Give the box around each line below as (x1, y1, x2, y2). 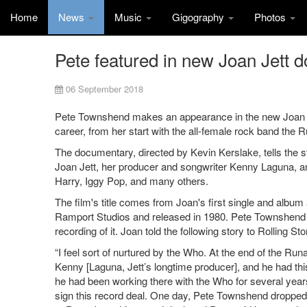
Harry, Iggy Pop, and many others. (55, 173, 208, 188)
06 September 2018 (66, 82, 143, 96)
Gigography (172, 10, 227, 24)
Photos (254, 10, 288, 24)
